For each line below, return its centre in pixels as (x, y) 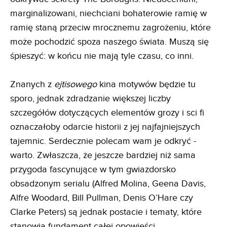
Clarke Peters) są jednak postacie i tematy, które (106, 212)
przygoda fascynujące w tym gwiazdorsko (93, 169)
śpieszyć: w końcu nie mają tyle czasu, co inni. (102, 56)
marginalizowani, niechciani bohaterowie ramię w (108, 13)
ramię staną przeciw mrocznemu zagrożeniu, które (110, 27)
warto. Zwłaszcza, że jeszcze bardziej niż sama (103, 155)
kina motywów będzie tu (147, 84)
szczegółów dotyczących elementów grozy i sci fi (107, 112)
